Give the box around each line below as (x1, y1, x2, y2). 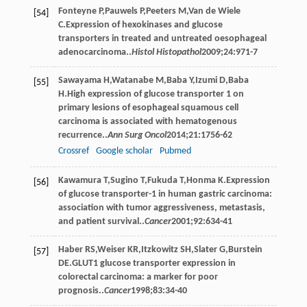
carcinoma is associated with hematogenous (58, 116, 237, 127)
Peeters (145, 5, 176, 16)
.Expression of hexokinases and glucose (62, 19, 223, 30)
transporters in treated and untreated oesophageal (58, 33, 267, 44)
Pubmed (159, 145, 191, 156)
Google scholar (95, 145, 153, 156)
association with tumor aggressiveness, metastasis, (58, 202, 265, 213)
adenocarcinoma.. (58, 47, 132, 58)
